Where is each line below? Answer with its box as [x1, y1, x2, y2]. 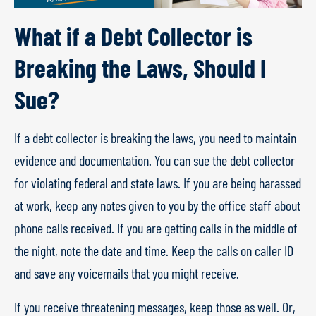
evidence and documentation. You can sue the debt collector [14, 151, 295, 169]
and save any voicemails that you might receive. [14, 264, 239, 281]
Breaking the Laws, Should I [14, 51, 266, 83]
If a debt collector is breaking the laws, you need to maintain [14, 128, 296, 146]
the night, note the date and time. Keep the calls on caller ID [14, 241, 293, 259]
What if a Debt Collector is [14, 20, 253, 51]
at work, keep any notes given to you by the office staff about [14, 196, 300, 214]
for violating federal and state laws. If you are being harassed [14, 174, 301, 191]
